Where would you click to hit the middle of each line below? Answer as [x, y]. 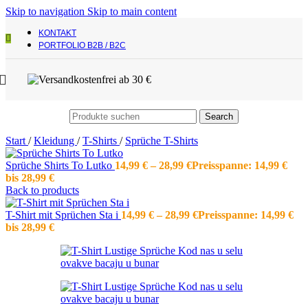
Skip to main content [132, 11]
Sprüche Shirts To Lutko [60, 165]
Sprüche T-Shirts [162, 141]
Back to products [42, 190]
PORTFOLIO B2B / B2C [82, 45]
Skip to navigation [46, 11]
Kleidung [55, 141]
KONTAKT [57, 33]
